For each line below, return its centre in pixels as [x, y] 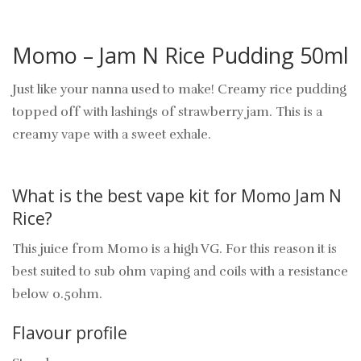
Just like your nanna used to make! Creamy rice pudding [179, 90]
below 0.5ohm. [57, 295]
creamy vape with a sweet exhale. [113, 135]
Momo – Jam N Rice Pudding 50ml [180, 56]
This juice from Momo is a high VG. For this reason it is [174, 249]
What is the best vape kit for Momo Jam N [177, 196]
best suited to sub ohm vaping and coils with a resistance [180, 272]
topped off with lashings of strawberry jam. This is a [167, 112]
